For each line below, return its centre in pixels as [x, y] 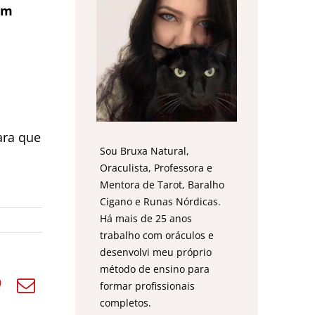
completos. [126, 303]
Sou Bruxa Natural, [145, 151]
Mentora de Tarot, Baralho [162, 185]
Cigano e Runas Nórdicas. [161, 202]
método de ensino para [155, 269]
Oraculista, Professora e [156, 168]
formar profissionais [148, 286]
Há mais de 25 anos [146, 219]
